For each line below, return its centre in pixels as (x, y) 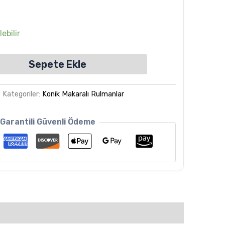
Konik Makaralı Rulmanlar (83, 94)
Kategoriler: (23, 94)
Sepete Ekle (57, 64)
